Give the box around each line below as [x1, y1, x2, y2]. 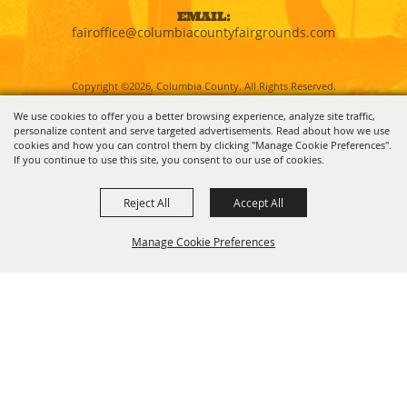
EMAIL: [176, 7, 231, 25]
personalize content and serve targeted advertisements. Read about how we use [14, 124, 390, 137]
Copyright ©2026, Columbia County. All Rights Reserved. [71, 78, 336, 93]
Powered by [144, 124, 213, 136]
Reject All [124, 195, 170, 210]
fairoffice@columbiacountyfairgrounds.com [72, 23, 335, 41]
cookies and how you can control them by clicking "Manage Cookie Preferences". [14, 138, 392, 152]
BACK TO [29, 310, 107, 328]
